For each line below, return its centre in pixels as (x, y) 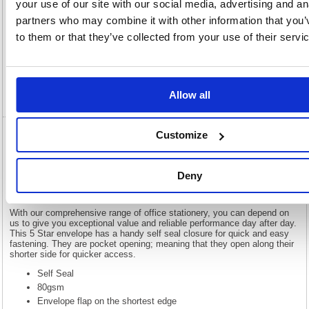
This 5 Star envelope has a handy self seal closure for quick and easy (150, 234)
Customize (181, 135)
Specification (56, 61)
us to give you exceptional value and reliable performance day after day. (153, 223)
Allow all (189, 94)
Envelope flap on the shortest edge (107, 301)
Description (53, 27)
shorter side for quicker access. (73, 255)
